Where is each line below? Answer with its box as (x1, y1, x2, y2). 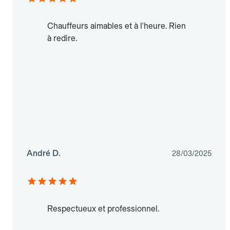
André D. (27, 148, 61, 159)
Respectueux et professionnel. (47, 204, 159, 214)
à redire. (47, 33, 77, 44)
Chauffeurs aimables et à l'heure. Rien (47, 21, 186, 31)
